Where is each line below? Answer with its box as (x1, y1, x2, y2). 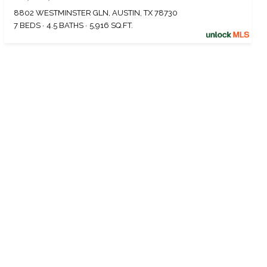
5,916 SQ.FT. (89, 21, 133, 30)
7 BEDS (14, 21, 41, 30)
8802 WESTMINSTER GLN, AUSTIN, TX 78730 (14, 8, 178, 18)
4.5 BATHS (46, 21, 84, 30)
